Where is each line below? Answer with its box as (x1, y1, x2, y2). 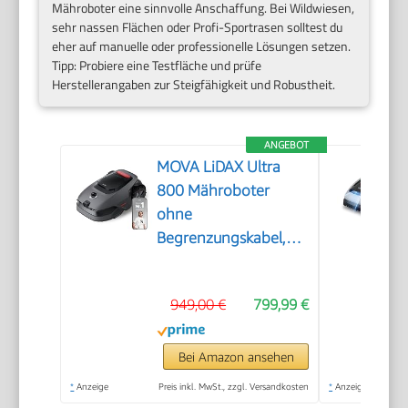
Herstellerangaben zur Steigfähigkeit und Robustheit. (52, 75, 336, 95)
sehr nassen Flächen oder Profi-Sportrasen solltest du (52, 17, 343, 37)
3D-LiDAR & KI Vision (157, 252, 299, 271)
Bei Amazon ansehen (178, 349, 294, 365)
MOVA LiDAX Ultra (157, 158, 281, 177)
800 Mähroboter (157, 181, 270, 200)
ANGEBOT (264, 138, 310, 151)
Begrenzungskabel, (157, 229, 287, 248)
